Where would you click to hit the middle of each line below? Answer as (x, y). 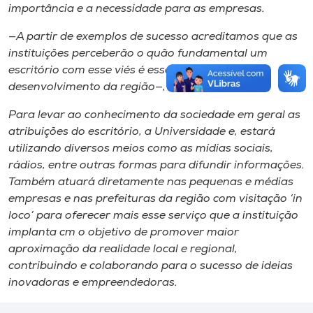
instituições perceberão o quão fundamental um (138, 54)
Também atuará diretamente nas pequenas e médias (151, 182)
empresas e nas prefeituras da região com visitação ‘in (155, 199)
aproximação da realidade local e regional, (123, 249)
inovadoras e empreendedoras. (93, 283)
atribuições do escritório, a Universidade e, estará (142, 132)
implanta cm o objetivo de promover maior (124, 233)
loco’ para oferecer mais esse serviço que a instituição (153, 216)
